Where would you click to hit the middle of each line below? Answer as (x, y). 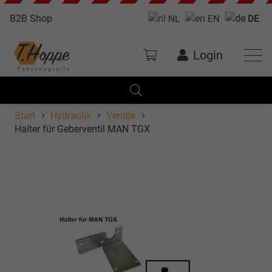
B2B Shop (31, 19)
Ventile (121, 116)
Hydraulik (71, 116)
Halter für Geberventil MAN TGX (82, 129)
